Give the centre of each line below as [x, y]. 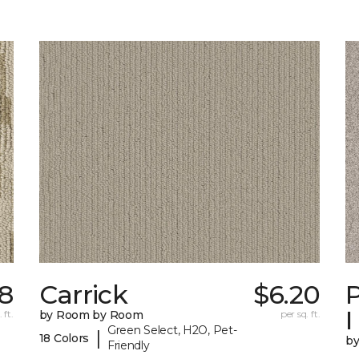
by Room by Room [91, 315]
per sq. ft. [300, 314]
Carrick [83, 295]
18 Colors [64, 338]
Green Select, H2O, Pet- [172, 331]
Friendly [128, 346]
